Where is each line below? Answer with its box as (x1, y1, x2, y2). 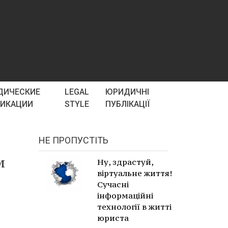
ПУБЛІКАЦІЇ (105, 99, 150, 109)
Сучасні (97, 179, 129, 189)
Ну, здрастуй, (97, 157, 153, 167)
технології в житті (97, 202, 172, 212)
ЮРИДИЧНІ (105, 87, 149, 97)
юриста (97, 213, 129, 223)
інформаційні (97, 190, 153, 201)
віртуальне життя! (97, 168, 172, 178)
